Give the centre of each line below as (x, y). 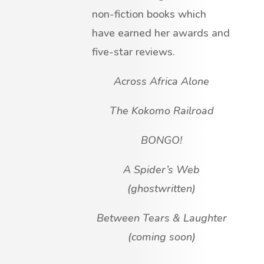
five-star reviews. (133, 52)
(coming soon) (161, 237)
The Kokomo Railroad (161, 111)
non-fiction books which (149, 14)
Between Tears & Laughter (161, 218)
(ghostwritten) (161, 189)
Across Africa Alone (161, 82)
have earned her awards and (161, 33)
